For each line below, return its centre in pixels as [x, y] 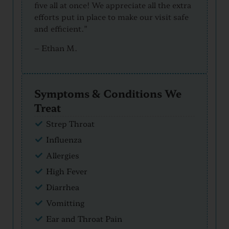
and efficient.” [61, 29]
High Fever [66, 171]
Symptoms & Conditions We [108, 94]
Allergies [62, 155]
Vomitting [65, 203]
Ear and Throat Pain [84, 219]
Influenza [64, 140]
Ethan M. [59, 48]
